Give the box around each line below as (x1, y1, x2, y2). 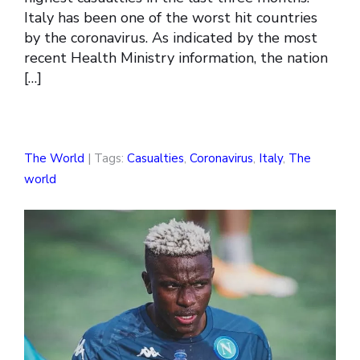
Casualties (127, 150, 184, 167)
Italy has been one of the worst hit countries (24, 8, 317, 28)
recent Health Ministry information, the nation (24, 48, 328, 68)
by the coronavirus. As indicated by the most (24, 28, 317, 48)
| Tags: (84, 150, 127, 167)
